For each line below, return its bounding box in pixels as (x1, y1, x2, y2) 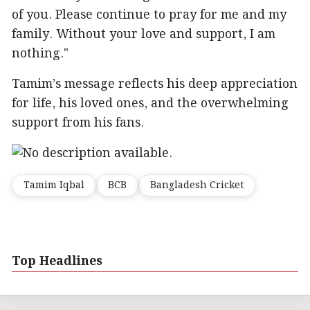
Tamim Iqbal (24, 177, 84, 193)
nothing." (12, 44, 69, 64)
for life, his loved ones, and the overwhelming (12, 93, 289, 113)
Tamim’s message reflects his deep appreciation (12, 74, 298, 94)
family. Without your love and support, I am (12, 24, 275, 44)
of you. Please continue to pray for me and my (12, 5, 286, 25)
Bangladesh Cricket (150, 177, 244, 193)
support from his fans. (12, 113, 144, 133)
